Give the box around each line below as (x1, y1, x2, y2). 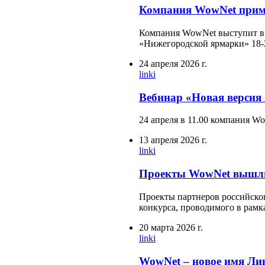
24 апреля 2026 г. (139, 59, 207, 69)
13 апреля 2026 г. (139, 135, 207, 146)
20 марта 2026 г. (139, 222, 203, 232)
